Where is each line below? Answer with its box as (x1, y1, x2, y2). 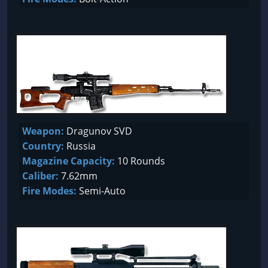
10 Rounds (115, 154, 165, 167)
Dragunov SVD (64, 124, 132, 138)
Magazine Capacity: (22, 154, 115, 167)
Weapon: (22, 124, 64, 138)
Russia (64, 139, 96, 153)
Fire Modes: (22, 184, 77, 197)
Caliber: (22, 169, 59, 182)
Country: (22, 139, 64, 153)
